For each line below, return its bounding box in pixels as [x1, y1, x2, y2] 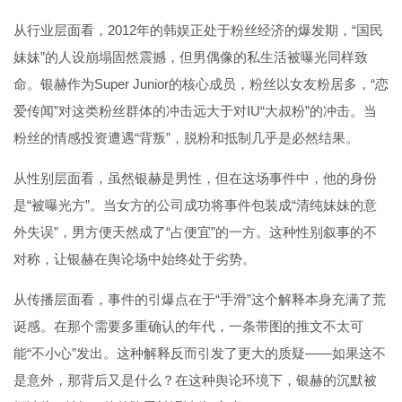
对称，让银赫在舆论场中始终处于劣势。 [13, 250, 256, 267]
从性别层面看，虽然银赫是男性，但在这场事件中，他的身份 [13, 170, 377, 186]
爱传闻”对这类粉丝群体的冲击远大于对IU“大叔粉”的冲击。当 [13, 102, 377, 118]
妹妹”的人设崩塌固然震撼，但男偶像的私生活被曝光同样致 [13, 48, 368, 65]
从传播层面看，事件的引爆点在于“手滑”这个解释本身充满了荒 [13, 291, 386, 307]
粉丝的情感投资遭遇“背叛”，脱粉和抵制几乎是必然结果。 [13, 129, 359, 145]
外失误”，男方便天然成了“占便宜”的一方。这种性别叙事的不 [13, 223, 377, 240]
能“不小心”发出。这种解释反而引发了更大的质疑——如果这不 [13, 345, 386, 361]
